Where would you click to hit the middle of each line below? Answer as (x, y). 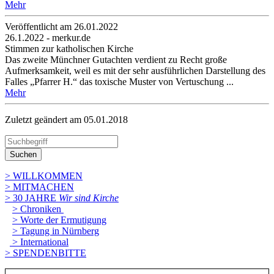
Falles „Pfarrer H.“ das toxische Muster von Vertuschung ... (119, 81)
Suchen (23, 154)
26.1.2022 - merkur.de (48, 37)
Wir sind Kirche (89, 198)
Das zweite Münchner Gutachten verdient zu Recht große (116, 59)
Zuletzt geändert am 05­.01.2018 (66, 119)
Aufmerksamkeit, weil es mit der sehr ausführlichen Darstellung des (135, 70)
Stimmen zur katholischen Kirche (69, 48)
